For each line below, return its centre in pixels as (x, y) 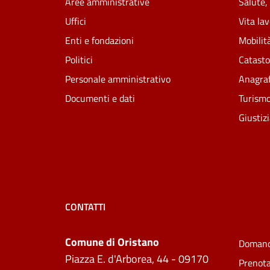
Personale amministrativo (118, 79)
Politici (79, 59)
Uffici (76, 21)
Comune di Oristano (112, 242)
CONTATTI (85, 207)
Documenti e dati (100, 98)
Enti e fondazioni (99, 40)
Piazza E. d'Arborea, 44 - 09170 (137, 259)
